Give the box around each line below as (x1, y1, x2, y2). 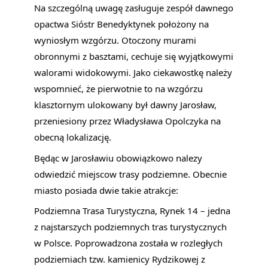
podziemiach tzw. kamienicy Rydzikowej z (34, 253, 206, 266)
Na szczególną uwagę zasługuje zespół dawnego (34, 2, 234, 14)
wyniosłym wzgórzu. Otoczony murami (34, 34, 197, 47)
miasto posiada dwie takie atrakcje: (34, 184, 179, 196)
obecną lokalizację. (34, 131, 112, 144)
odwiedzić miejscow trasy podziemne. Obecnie (34, 167, 227, 180)
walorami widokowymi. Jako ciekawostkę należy (34, 66, 233, 79)
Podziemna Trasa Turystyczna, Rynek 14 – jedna (34, 205, 231, 217)
